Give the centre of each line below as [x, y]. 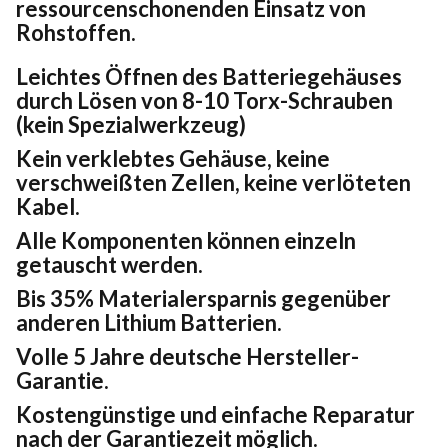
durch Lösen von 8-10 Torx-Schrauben [204, 100]
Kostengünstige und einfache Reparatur [215, 414]
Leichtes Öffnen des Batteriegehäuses [209, 76]
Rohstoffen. [76, 32]
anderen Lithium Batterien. [149, 322]
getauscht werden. [109, 264]
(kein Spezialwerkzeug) [131, 124]
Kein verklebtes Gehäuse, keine [173, 158]
